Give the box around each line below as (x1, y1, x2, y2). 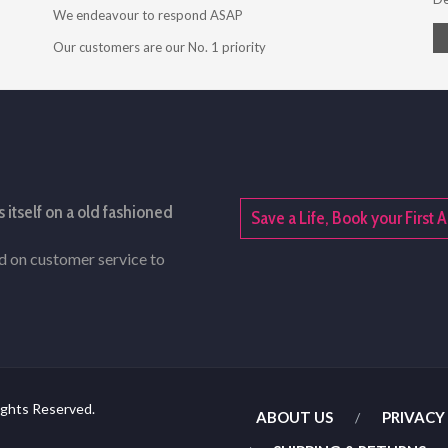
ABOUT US (256, 408, 333, 427)
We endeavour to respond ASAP (52, 7, 243, 24)
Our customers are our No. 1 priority (52, 39, 266, 56)
